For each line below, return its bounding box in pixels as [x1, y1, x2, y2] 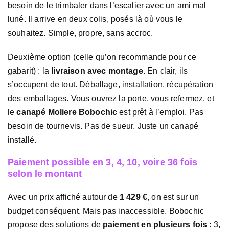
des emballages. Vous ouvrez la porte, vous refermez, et [8, 94, 214, 103]
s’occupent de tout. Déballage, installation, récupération [8, 80, 214, 89]
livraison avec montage [51, 66, 143, 75]
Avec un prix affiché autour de [8, 192, 120, 201]
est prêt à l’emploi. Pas [117, 107, 204, 117]
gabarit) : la [8, 66, 52, 75]
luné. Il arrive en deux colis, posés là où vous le [8, 15, 183, 24]
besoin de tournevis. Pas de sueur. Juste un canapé [8, 121, 199, 130]
